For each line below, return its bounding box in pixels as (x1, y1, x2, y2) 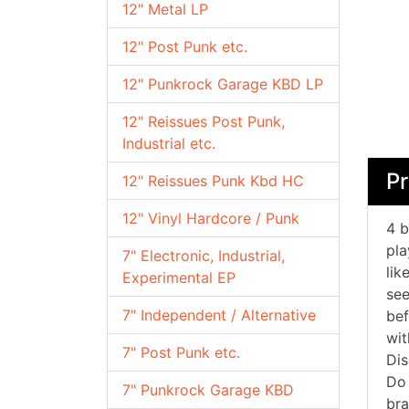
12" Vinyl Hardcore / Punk (122, 209, 299, 227)
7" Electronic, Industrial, (122, 246, 285, 265)
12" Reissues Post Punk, (122, 112, 285, 131)
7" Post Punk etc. (122, 343, 240, 362)
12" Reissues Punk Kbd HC (122, 172, 304, 190)
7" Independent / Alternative (122, 306, 316, 324)
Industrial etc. (122, 134, 215, 152)
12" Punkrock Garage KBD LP (122, 75, 323, 93)
